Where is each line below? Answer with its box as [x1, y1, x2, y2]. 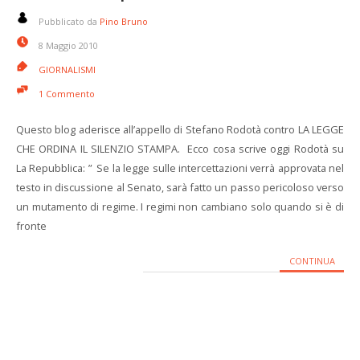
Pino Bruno [100, 15, 148, 27]
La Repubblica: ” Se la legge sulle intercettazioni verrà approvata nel [16, 161, 344, 175]
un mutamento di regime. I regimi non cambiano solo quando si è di [16, 199, 344, 214]
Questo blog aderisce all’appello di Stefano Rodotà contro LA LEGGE [16, 122, 344, 137]
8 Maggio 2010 [39, 39, 98, 51]
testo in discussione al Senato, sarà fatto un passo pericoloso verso [16, 180, 344, 194]
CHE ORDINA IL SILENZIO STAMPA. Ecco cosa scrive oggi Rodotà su [16, 141, 344, 156]
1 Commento [39, 88, 95, 100]
